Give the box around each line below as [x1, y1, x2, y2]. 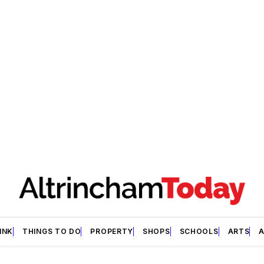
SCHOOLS [179, 226, 219, 236]
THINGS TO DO [22, 226, 81, 236]
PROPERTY [90, 226, 134, 236]
